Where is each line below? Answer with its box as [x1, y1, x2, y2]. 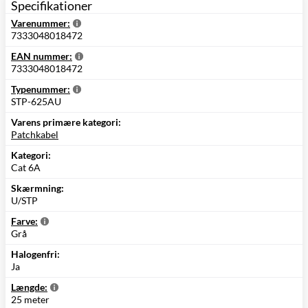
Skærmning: [11, 182, 64, 195]
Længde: [11, 281, 47, 294]
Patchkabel [11, 129, 58, 141]
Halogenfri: [11, 248, 60, 261]
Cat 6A [11, 162, 41, 174]
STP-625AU [11, 96, 61, 108]
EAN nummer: [11, 50, 72, 63]
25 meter [11, 294, 49, 306]
